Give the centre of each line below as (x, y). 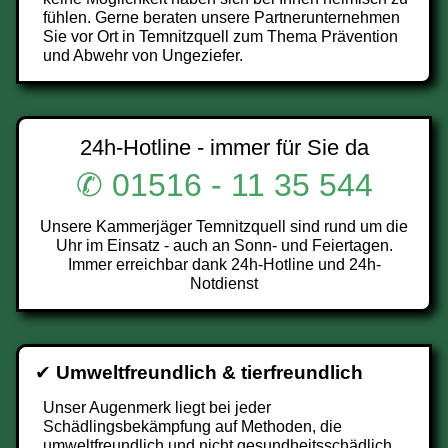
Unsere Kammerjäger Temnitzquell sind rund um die (224, 226)
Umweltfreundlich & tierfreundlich (209, 372)
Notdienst (224, 283)
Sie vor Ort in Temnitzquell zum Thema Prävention (220, 36)
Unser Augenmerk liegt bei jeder (157, 407)
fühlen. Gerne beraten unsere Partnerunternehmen (221, 17)
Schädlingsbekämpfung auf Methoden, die (192, 426)
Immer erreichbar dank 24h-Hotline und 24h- (224, 264)
